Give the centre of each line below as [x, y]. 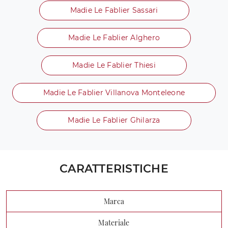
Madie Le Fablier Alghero [114, 37]
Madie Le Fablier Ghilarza [114, 120]
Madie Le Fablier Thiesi [114, 65]
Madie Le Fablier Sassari [114, 10]
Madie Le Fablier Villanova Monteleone [114, 92]
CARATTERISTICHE [114, 168]
